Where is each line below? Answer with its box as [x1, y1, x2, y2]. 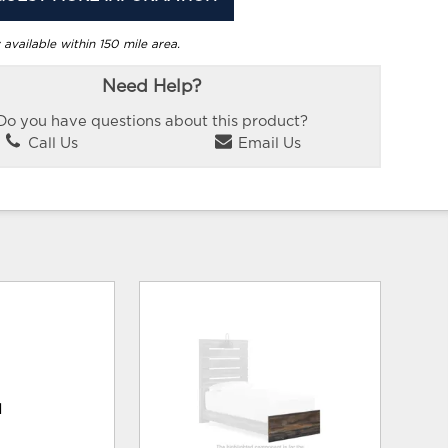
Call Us [24, 135, 79, 151]
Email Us [234, 135, 302, 151]
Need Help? [102, 78, 202, 97]
